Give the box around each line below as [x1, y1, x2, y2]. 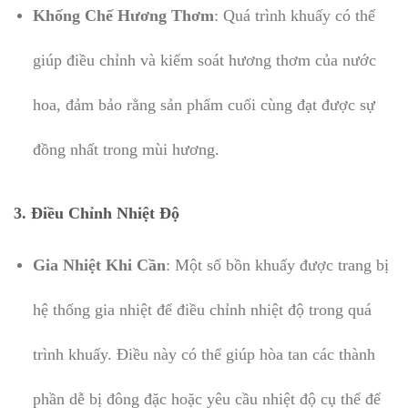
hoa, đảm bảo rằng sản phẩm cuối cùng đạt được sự [32, 95, 375, 114]
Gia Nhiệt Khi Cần [32, 255, 166, 274]
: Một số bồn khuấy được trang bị [165, 255, 389, 274]
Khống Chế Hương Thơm [32, 5, 214, 25]
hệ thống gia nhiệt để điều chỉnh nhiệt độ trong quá [32, 300, 372, 319]
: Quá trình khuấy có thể [213, 5, 375, 25]
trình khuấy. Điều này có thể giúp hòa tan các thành [32, 344, 375, 363]
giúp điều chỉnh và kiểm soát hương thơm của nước [32, 50, 376, 69]
